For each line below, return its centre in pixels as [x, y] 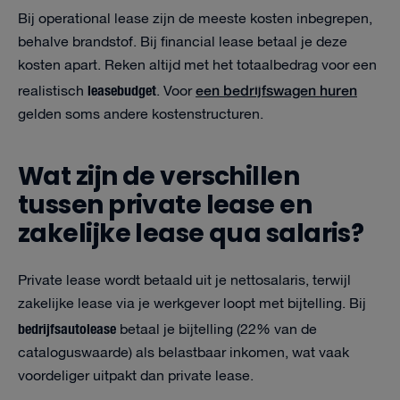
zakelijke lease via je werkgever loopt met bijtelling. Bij [192, 304]
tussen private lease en [165, 205]
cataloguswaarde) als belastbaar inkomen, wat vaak [183, 353]
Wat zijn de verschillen [159, 176]
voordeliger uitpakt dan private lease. [136, 376]
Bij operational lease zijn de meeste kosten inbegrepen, [195, 19]
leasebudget [122, 89]
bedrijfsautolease [67, 328]
